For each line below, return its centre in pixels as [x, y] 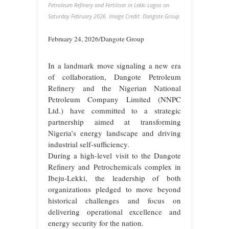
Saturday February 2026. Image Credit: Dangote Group [114, 17]
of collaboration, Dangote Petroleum [114, 77]
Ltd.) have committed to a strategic [114, 111]
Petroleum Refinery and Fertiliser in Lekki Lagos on [109, 5]
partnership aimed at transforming [114, 122]
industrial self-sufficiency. [89, 144]
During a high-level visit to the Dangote [114, 156]
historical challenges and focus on [114, 201]
